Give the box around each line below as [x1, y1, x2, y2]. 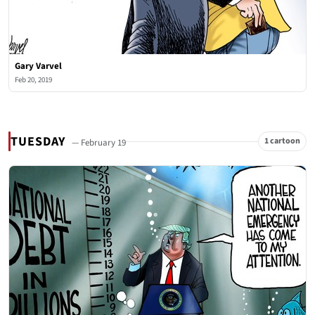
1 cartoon [264, 135, 300, 147]
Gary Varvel [15, 60, 62, 72]
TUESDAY [11, 132, 70, 150]
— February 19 [72, 136, 127, 149]
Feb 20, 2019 [15, 75, 52, 85]
